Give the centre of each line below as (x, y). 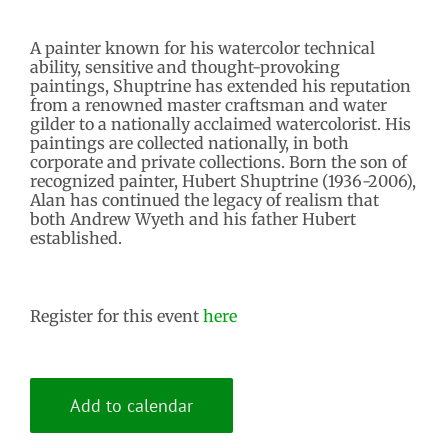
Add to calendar (131, 405)
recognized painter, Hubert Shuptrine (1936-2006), (223, 180)
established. (76, 237)
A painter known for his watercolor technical (202, 47)
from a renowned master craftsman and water (208, 104)
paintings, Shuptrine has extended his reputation (220, 85)
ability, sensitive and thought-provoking (185, 66)
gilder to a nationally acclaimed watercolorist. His (220, 123)
